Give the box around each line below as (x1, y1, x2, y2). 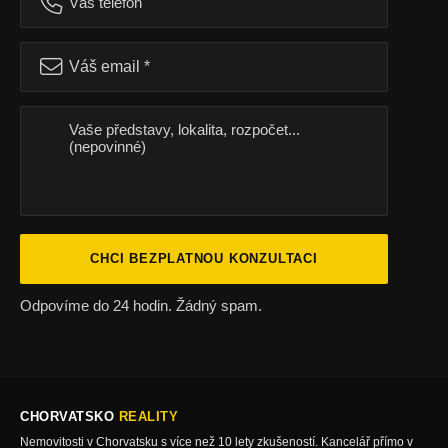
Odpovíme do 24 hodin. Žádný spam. (20, 297, 262, 314)
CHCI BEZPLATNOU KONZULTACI (90, 251, 318, 266)
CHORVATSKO (20, 409, 119, 424)
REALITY (118, 409, 179, 424)
